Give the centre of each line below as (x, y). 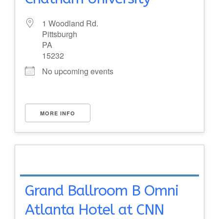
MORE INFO (58, 113)
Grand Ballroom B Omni (102, 191)
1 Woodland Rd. (70, 23)
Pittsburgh (60, 34)
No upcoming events (78, 71)
